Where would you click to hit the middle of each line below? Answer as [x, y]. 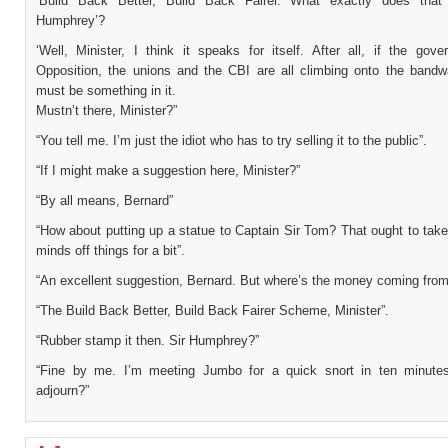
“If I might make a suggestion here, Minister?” [168, 170]
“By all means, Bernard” [104, 200]
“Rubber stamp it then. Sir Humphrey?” [147, 340]
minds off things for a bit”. [110, 250]
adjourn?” [62, 390]
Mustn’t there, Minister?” [106, 110]
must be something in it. [106, 90]
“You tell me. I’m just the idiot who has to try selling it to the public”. [231, 140]
